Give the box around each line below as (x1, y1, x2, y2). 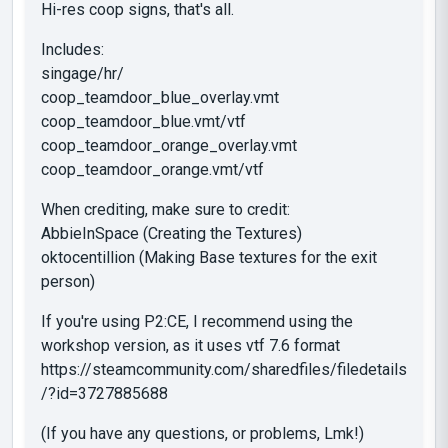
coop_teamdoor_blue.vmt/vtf (41, 112, 246, 131)
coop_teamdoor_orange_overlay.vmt (41, 136, 297, 155)
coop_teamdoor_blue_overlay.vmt (41, 88, 279, 107)
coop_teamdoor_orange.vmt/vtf (41, 160, 264, 179)
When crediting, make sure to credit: (41, 200, 290, 219)
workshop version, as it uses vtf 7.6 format (41, 336, 340, 355)
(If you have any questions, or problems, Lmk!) (41, 424, 364, 443)
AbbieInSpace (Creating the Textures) (41, 224, 302, 243)
